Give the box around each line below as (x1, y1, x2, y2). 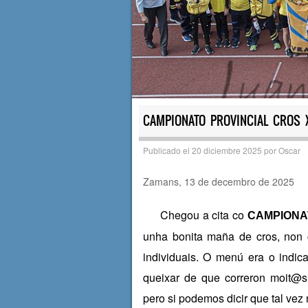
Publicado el (142, 144, 192, 157)
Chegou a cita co (149, 207, 248, 223)
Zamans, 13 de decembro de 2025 (142, 175, 294, 189)
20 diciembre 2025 (191, 144, 262, 157)
